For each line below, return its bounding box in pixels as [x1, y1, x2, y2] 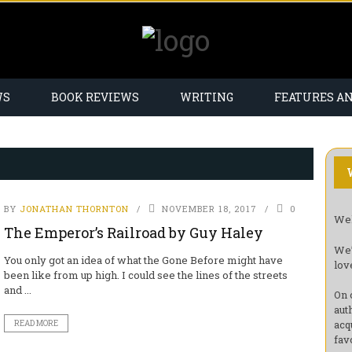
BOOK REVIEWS [51, 90, 139, 104]
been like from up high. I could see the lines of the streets [3, 268, 288, 282]
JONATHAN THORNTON [19, 203, 129, 214]
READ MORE [13, 318, 58, 328]
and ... [3, 283, 31, 297]
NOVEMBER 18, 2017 [161, 203, 257, 214]
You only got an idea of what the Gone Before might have [3, 253, 283, 267]
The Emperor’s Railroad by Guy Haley [3, 223, 263, 242]
